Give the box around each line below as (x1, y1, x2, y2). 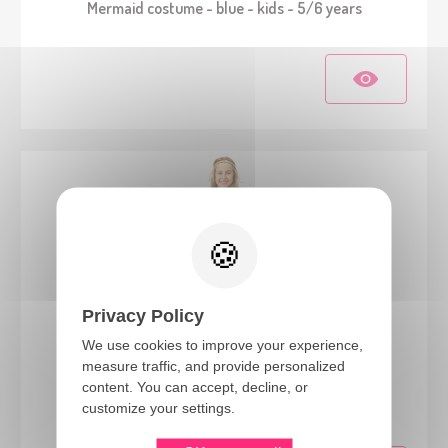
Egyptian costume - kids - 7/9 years (108, 389, 340, 410)
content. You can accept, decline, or (81, 378, 308, 395)
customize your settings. (81, 399, 235, 416)
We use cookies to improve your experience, (81, 336, 363, 353)
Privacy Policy (81, 305, 204, 326)
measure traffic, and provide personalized (81, 357, 345, 374)
